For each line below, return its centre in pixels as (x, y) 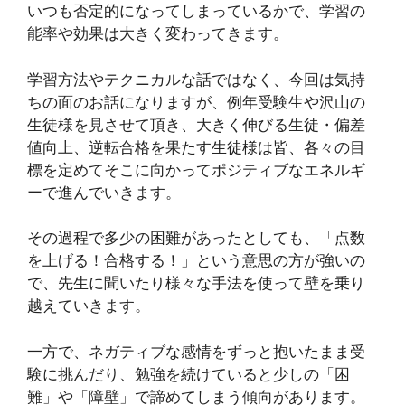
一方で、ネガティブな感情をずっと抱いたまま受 (196, 351)
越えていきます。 (89, 306)
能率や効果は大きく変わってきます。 (158, 33)
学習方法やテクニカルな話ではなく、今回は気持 (196, 79)
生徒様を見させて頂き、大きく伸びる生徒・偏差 (196, 124)
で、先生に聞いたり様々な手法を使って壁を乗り (196, 283)
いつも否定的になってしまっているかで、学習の (196, 11)
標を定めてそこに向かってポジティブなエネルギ (196, 170)
